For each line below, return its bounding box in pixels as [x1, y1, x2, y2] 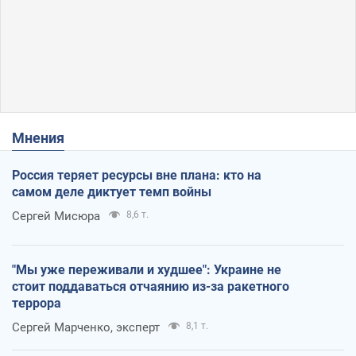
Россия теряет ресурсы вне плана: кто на [12, 167, 261, 183]
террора [12, 295, 61, 311]
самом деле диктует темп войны [12, 184, 211, 199]
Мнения [25, 129, 64, 146]
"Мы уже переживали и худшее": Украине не [12, 261, 281, 277]
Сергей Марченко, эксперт [12, 319, 160, 335]
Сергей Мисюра [12, 208, 100, 223]
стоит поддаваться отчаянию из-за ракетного [12, 278, 289, 294]
